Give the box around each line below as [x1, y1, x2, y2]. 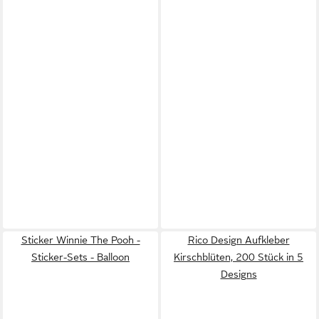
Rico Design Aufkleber [187, 234, 290, 246]
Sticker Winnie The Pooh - [21, 234, 140, 246]
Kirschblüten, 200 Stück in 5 [174, 251, 303, 263]
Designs [220, 268, 257, 280]
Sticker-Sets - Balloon [31, 251, 130, 263]
